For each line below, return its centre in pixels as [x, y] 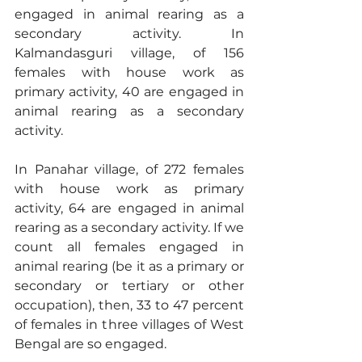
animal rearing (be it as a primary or [129, 266]
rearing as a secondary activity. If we [129, 227]
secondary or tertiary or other [129, 285]
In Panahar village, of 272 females [129, 169]
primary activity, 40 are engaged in [129, 91]
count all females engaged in [129, 246]
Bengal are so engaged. [90, 343]
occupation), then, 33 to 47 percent [129, 305]
